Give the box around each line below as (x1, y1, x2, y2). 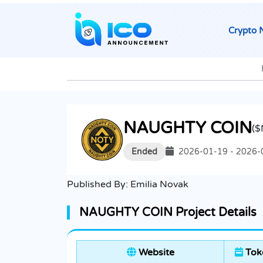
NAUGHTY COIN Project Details (79, 205, 257, 220)
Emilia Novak (130, 178, 188, 191)
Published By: (67, 178, 130, 191)
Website (136, 247, 174, 259)
